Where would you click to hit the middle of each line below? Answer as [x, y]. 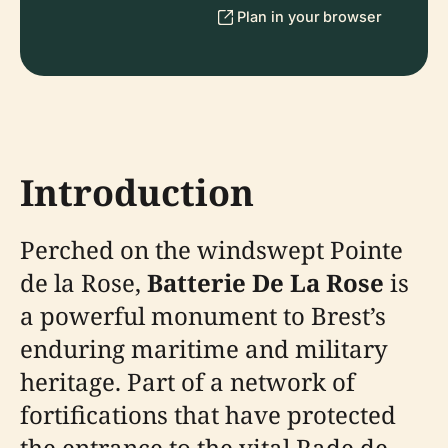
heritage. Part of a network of [187, 381]
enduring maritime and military [204, 348]
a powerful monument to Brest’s [203, 315]
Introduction [137, 192]
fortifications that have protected [208, 414]
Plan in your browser [309, 16]
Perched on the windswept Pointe [211, 249]
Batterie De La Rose [265, 282]
